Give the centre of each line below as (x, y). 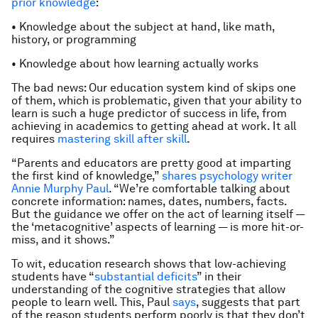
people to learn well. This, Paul (92, 302)
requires (34, 139)
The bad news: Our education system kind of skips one (154, 88)
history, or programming (74, 39)
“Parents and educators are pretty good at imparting (151, 163)
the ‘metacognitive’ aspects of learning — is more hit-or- (158, 227)
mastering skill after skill (122, 139)
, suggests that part (248, 302)
